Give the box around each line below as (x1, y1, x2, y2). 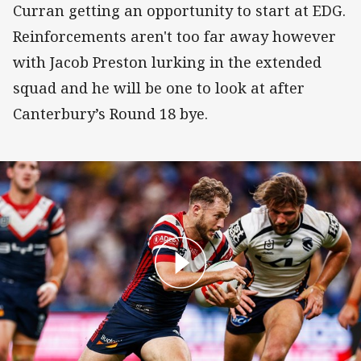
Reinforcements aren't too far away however (13, 26, 336, 46)
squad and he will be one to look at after (13, 77, 305, 98)
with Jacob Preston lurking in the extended (13, 52, 322, 72)
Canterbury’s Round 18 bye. (13, 103, 216, 123)
